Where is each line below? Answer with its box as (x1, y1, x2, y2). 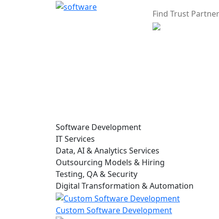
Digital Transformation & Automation (56, 180, 194, 191)
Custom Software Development (56, 204, 172, 216)
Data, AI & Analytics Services (56, 145, 159, 156)
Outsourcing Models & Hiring (56, 157, 165, 168)
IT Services (56, 133, 95, 144)
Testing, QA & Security (56, 169, 137, 179)
